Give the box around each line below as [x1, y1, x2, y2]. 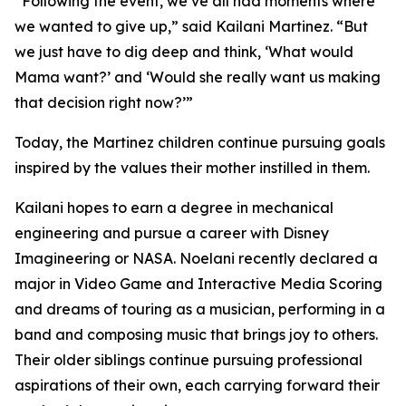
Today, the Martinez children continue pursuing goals [14, 133, 385, 151]
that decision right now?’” [14, 93, 193, 111]
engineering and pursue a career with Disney [14, 224, 329, 242]
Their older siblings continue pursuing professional [14, 351, 362, 369]
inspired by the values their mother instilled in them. [14, 159, 370, 177]
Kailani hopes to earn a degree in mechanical [14, 198, 333, 217]
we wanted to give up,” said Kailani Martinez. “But [14, 17, 368, 35]
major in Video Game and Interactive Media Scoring [14, 275, 382, 293]
